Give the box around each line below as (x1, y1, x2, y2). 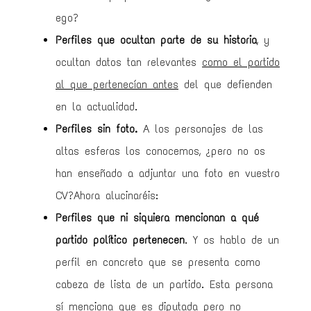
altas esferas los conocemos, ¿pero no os (56, 144, 265, 158)
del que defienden (178, 78, 272, 92)
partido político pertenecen (56, 233, 185, 247)
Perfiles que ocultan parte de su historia (56, 33, 257, 47)
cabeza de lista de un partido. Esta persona (56, 278, 273, 292)
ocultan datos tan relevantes (56, 56, 202, 69)
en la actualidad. (56, 100, 137, 114)
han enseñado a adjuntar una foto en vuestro (56, 167, 280, 180)
